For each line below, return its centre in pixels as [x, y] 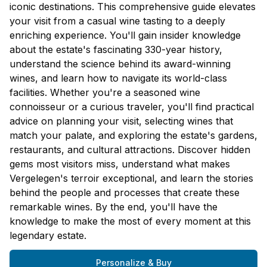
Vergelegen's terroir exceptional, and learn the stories [131, 178]
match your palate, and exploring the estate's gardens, [133, 136]
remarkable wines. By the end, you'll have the [114, 207]
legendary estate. [48, 236]
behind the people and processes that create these [125, 193]
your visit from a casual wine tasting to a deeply [117, 21]
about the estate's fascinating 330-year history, [116, 50]
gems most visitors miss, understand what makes [120, 164]
